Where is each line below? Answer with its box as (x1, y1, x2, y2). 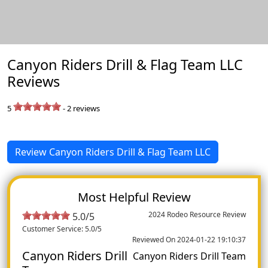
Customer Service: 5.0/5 (22, 223, 102, 234)
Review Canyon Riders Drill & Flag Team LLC (15, 145, 211, 159)
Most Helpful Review (77, 188, 191, 205)
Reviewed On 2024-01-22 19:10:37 (132, 234, 246, 245)
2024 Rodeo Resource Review (148, 209, 246, 220)
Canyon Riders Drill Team (133, 249, 246, 263)
